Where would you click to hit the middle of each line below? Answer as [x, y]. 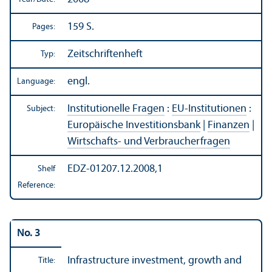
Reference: [36, 186]
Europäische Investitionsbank [134, 126]
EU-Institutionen [209, 109]
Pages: [44, 27]
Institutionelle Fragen [116, 109]
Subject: [41, 109]
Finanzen [229, 126]
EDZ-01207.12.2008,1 [115, 169]
